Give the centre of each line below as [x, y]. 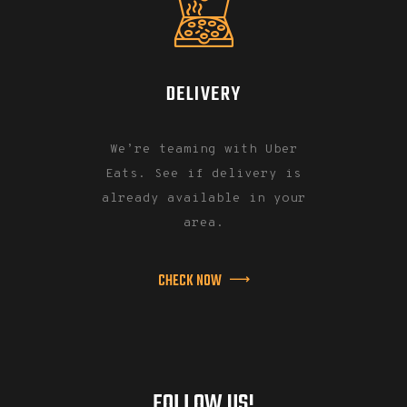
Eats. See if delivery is [203, 174]
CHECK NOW [189, 281]
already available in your [203, 198]
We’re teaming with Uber [203, 149]
